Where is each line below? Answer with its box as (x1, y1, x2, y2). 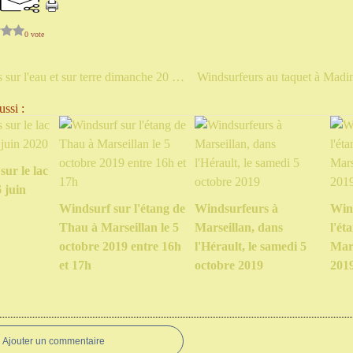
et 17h (59, 258, 91, 272)
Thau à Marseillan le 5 (59, 221, 179, 234)
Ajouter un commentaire (2, 336, 105, 347)
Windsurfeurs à (195, 202, 278, 215)
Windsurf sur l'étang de (59, 202, 185, 215)
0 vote (24, 29, 44, 39)
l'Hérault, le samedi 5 (195, 240, 307, 253)
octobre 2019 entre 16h (59, 240, 181, 253)
